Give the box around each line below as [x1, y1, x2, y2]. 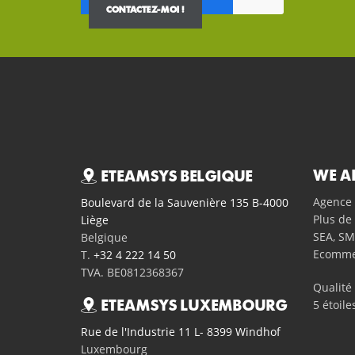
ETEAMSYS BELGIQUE [101, 170, 253, 185]
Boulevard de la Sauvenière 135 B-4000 [81, 196, 288, 211]
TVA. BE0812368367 [81, 265, 184, 281]
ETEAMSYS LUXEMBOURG [101, 300, 288, 315]
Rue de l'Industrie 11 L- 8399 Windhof [81, 325, 281, 340]
